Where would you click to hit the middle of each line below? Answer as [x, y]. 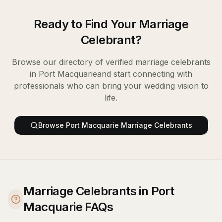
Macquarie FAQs [68, 207]
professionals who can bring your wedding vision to [111, 86]
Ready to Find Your [86, 24]
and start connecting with [145, 74]
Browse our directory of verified [73, 62]
